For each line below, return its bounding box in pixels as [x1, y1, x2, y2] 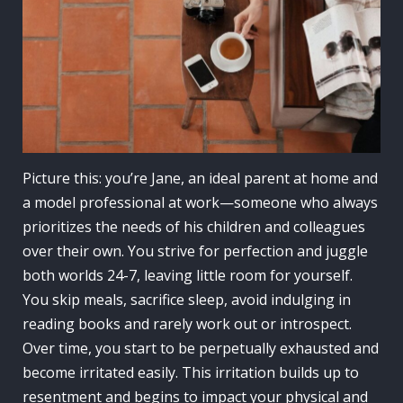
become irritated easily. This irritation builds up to [22, 362, 359, 382]
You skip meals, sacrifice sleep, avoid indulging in [22, 289, 351, 309]
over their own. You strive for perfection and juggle [22, 240, 368, 261]
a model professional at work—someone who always [22, 192, 378, 212]
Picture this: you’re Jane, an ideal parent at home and [22, 167, 378, 188]
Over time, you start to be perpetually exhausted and [22, 337, 379, 358]
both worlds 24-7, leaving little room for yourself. [22, 264, 353, 285]
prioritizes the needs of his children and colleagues [22, 216, 365, 237]
